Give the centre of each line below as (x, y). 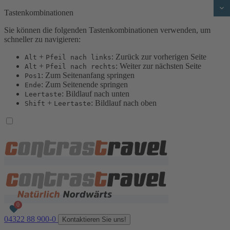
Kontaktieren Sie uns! (94, 219)
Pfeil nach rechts (81, 66)
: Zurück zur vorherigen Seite (159, 57)
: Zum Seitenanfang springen (88, 75)
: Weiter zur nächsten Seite (158, 66)
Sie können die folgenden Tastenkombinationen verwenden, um (107, 30)
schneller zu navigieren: (42, 39)
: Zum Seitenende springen (84, 84)
